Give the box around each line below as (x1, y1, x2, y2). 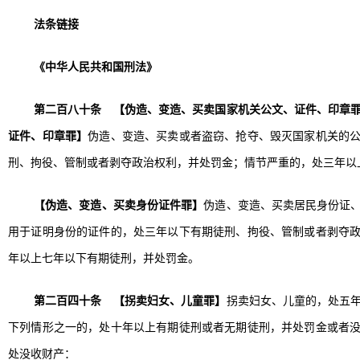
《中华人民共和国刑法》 (34, 61, 157, 73)
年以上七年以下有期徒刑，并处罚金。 (8, 252, 199, 264)
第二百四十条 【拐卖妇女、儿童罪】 (34, 295, 227, 307)
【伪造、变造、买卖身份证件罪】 (34, 199, 204, 211)
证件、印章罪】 (8, 130, 88, 142)
